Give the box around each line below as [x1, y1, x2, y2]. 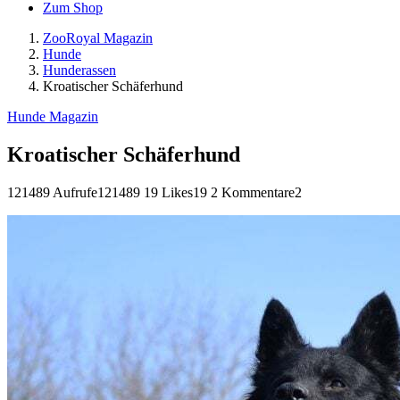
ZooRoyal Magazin [43, 30, 153, 46]
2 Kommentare [211, 184, 295, 200]
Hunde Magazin [7, 109, 98, 124]
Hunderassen [43, 62, 116, 78]
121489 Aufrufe [7, 184, 97, 200]
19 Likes [144, 184, 193, 200]
